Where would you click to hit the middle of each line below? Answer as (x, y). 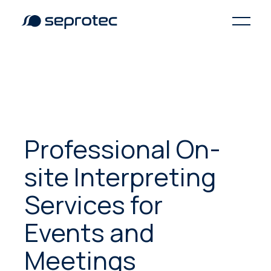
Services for (94, 204)
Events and (90, 232)
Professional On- (123, 149)
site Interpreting (120, 176)
